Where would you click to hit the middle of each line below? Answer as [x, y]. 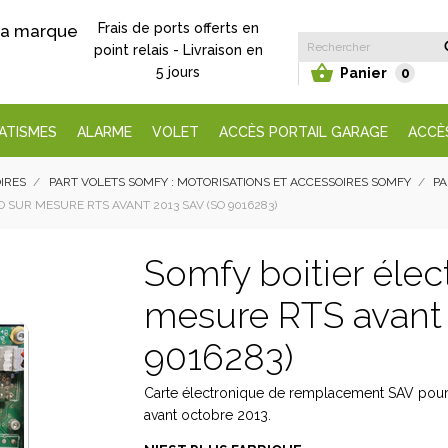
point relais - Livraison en [178, 49]
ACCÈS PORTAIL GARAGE [303, 132]
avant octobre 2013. [209, 415]
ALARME [104, 132]
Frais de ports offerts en [178, 27]
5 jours [178, 71]
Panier [363, 72]
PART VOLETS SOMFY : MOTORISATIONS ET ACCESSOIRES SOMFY [229, 182]
